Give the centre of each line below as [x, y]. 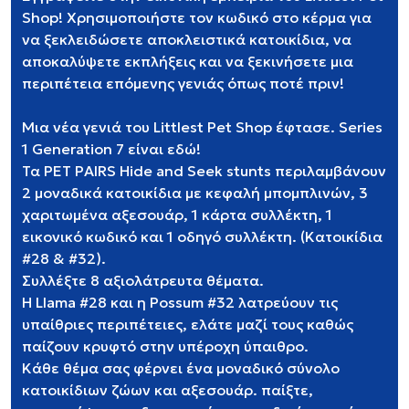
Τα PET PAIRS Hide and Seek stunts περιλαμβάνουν [204, 171]
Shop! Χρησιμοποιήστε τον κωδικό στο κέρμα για [197, 17]
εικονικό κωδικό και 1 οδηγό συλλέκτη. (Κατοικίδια [202, 236]
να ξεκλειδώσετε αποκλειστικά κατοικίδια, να [187, 39]
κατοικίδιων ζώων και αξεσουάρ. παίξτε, [168, 390]
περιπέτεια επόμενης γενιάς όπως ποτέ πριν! [183, 83]
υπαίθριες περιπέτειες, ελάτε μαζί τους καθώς [188, 324]
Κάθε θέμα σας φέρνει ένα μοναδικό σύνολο [181, 368]
